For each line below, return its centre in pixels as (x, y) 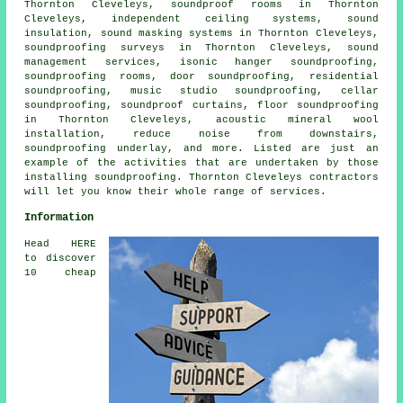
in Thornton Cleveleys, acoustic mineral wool (201, 119)
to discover (60, 258)
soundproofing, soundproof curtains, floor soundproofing (201, 105)
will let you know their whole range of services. (176, 191)
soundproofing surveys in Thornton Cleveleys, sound (201, 47)
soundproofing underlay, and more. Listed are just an (201, 148)
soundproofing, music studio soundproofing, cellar (201, 90)
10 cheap (60, 272)
